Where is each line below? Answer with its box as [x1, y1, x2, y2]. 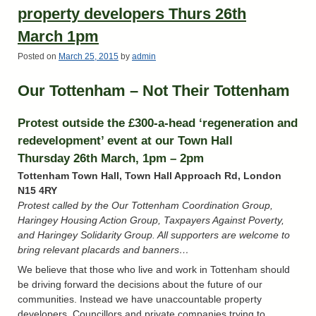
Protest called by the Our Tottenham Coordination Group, [18, 199, 273, 211]
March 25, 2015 [59, 52, 119, 61]
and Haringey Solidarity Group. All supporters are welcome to [18, 229, 290, 241]
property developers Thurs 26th [18, 5, 246, 23]
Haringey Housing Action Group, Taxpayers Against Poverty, [18, 214, 284, 226]
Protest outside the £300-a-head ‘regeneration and [18, 116, 298, 130]
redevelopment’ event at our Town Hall [18, 134, 233, 148]
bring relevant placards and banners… [18, 243, 189, 255]
